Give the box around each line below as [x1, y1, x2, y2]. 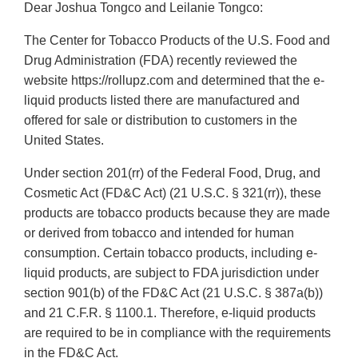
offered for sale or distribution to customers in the [24, 113, 297, 128]
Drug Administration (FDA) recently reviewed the [24, 54, 297, 68]
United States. [24, 133, 104, 148]
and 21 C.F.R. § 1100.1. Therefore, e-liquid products [24, 306, 316, 320]
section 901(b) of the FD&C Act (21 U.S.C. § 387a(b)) [24, 286, 323, 300]
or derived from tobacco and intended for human [24, 226, 294, 241]
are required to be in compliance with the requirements [24, 326, 331, 340]
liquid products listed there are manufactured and [24, 93, 300, 108]
